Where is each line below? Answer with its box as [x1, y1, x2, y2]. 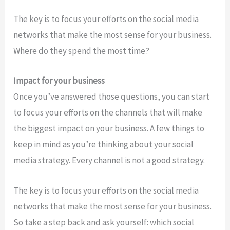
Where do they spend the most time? [13, 45, 150, 57]
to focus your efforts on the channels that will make [13, 107, 203, 119]
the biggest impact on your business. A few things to [13, 123, 205, 135]
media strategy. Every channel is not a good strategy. [13, 155, 205, 166]
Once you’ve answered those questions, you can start [13, 91, 210, 103]
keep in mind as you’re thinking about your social [13, 139, 194, 150]
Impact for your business [13, 75, 105, 87]
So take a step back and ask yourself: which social [13, 216, 195, 228]
